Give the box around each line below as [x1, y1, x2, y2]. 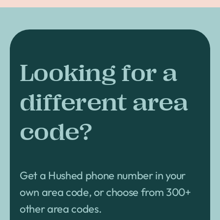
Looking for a [20, 59, 178, 87]
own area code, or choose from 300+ [20, 185, 191, 199]
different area [20, 89, 188, 116]
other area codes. [20, 201, 102, 216]
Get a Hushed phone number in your [20, 168, 186, 182]
